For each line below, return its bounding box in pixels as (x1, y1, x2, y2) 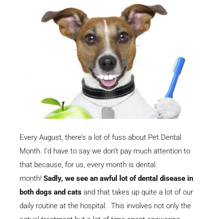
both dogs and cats (20, 187, 82, 197)
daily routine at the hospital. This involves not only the (20, 201, 191, 210)
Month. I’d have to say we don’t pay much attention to (20, 146, 190, 155)
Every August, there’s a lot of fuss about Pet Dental (20, 132, 181, 142)
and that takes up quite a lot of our (82, 187, 193, 197)
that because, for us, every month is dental (20, 160, 155, 169)
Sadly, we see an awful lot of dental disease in (44, 174, 193, 183)
